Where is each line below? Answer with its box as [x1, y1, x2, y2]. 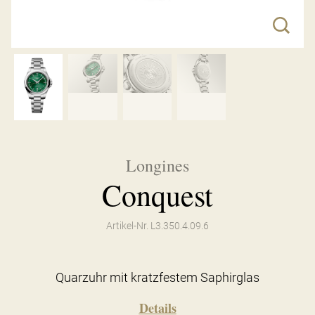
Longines [126, 153, 189, 176]
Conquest [102, 174, 213, 214]
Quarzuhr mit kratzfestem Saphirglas [56, 269, 259, 285]
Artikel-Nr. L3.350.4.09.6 [106, 219, 209, 231]
